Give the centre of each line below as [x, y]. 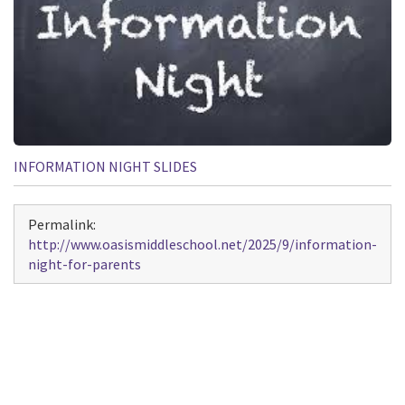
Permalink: [62, 224]
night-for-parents [85, 264]
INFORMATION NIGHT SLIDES [105, 166]
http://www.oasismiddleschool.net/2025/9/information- [202, 244]
